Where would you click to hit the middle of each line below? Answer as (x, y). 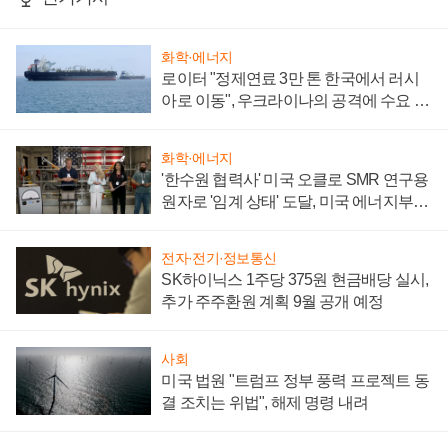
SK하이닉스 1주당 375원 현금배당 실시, (295, 280)
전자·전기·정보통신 (219, 258)
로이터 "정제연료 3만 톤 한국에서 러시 (290, 79)
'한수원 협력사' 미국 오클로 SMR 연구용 (295, 179)
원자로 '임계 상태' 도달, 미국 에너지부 (287, 201)
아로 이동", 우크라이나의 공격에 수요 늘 (295, 101)
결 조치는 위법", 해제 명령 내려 (265, 403)
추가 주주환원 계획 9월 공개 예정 (272, 302)
